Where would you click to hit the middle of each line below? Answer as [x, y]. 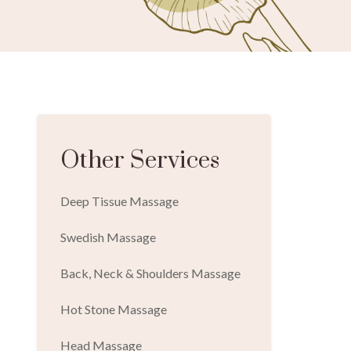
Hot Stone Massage [113, 309]
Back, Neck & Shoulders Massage [150, 273]
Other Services [139, 161]
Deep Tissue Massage [119, 201]
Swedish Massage [108, 237]
